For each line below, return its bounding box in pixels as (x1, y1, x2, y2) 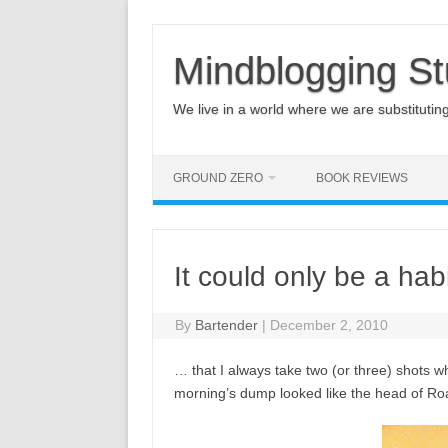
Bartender (195, 317, 259, 333)
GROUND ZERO (173, 171, 263, 185)
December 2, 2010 (270, 317, 389, 333)
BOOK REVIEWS (316, 171, 408, 185)
